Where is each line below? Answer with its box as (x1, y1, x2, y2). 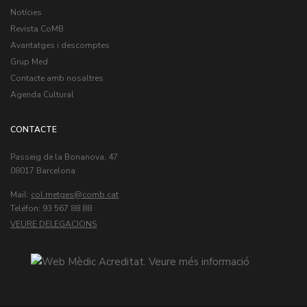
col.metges (31, 189, 74, 201)
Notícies (10, 7, 42, 19)
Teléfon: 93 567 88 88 (10, 203, 92, 214)
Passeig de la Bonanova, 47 (10, 151, 118, 163)
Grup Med (10, 56, 48, 68)
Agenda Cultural (10, 89, 74, 101)
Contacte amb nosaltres (10, 73, 103, 84)
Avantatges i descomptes (10, 40, 110, 51)
